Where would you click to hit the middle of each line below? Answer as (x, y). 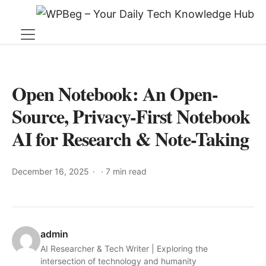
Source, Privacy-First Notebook (131, 116)
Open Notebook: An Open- (115, 94)
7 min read (126, 171)
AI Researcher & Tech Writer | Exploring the (124, 248)
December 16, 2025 (50, 171)
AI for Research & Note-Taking (131, 139)
